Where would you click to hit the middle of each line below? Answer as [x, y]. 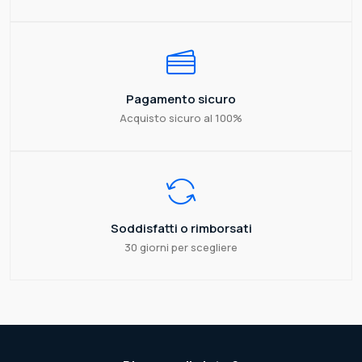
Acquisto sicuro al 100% [181, 118]
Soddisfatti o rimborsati [181, 229]
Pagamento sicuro [181, 99]
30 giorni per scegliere [181, 248]
